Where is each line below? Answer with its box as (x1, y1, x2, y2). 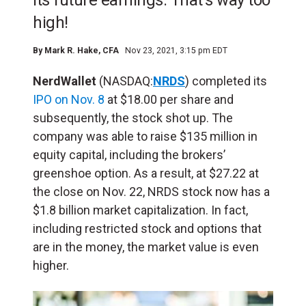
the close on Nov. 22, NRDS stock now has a (33, 184, 270, 199)
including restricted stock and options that (33, 221, 262, 236)
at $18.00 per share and (105, 92, 234, 107)
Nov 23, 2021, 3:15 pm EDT (125, 46, 227, 55)
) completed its (185, 74, 267, 88)
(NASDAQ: (96, 74, 153, 88)
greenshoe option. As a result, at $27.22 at (33, 166, 259, 180)
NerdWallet (33, 74, 96, 88)
